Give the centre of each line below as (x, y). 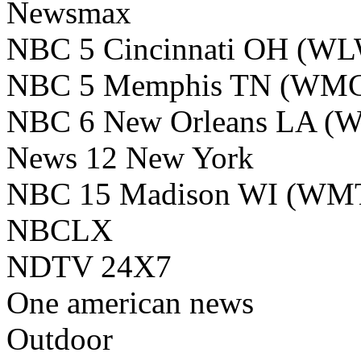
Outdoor (60, 339)
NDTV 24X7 (89, 267)
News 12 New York (134, 158)
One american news (130, 303)
